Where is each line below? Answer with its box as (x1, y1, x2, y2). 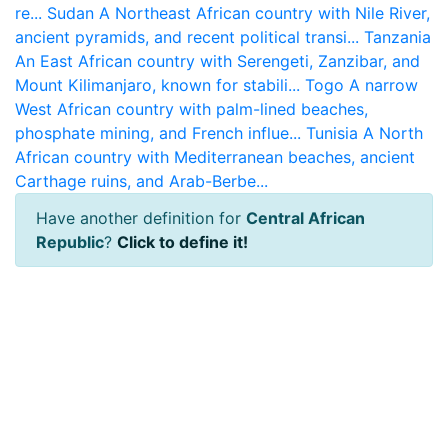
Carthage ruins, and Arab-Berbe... (15, 171, 268, 191)
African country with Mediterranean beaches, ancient (15, 147, 415, 167)
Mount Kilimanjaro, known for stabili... (15, 75, 300, 95)
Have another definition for (36, 208, 246, 228)
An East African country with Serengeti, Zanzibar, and (15, 51, 420, 71)
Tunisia (306, 123, 358, 143)
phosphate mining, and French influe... (15, 123, 301, 143)
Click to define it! (117, 232, 248, 252)
